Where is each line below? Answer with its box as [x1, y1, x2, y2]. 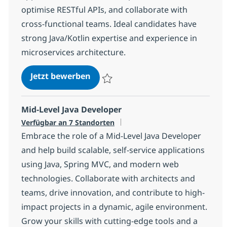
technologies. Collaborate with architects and [21, 172, 195, 184]
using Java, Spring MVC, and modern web [21, 158, 179, 170]
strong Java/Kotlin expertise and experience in [21, 32, 197, 44]
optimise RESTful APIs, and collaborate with [21, 4, 187, 15]
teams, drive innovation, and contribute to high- [21, 186, 205, 198]
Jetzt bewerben [30, 70, 91, 82]
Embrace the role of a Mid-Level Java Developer [21, 130, 201, 141]
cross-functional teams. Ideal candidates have [21, 18, 197, 29]
